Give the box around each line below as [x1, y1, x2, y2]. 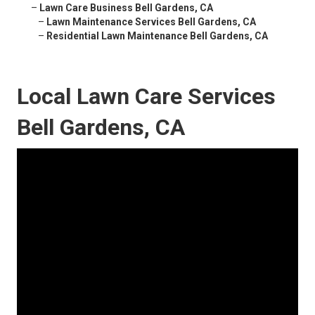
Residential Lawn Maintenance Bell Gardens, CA [46, 30, 268, 42]
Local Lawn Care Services [17, 83, 276, 110]
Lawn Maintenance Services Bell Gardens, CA [46, 16, 256, 28]
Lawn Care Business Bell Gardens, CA [39, 2, 213, 14]
